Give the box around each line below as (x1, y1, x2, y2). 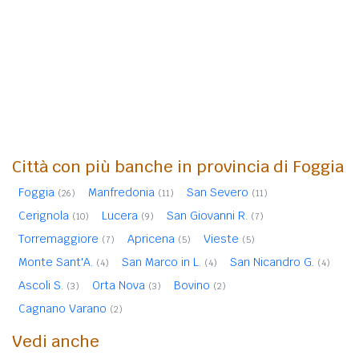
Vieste (204, 231, 239, 246)
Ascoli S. (18, 277, 63, 292)
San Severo (187, 184, 248, 200)
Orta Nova (92, 277, 145, 292)
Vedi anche (12, 330, 99, 352)
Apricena (127, 231, 175, 246)
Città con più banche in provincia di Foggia (12, 155, 344, 177)
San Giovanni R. (167, 208, 248, 223)
